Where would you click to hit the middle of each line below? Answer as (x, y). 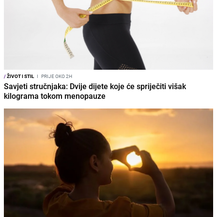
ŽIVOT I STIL (20, 76)
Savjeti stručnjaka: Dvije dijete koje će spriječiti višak (95, 86)
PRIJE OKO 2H (56, 76)
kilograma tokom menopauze (55, 96)
